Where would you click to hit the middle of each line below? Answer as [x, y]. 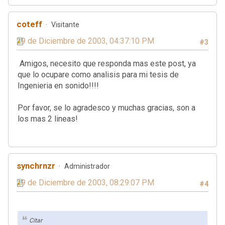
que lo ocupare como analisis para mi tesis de [98, 74]
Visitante [65, 24]
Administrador [87, 166]
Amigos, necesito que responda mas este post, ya [107, 63]
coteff [29, 24]
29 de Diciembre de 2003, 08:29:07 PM [85, 182]
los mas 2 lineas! [48, 119]
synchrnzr [36, 165]
